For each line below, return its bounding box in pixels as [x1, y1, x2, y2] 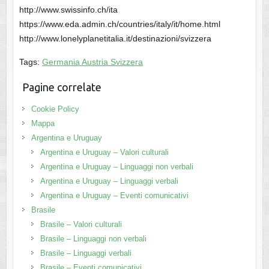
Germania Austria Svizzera [41, 57, 143, 67]
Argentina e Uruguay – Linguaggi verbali [40, 177, 178, 186]
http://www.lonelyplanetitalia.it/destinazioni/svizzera [19, 34, 211, 44]
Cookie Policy [31, 104, 79, 114]
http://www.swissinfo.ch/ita [19, 5, 118, 15]
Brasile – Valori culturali [40, 220, 122, 229]
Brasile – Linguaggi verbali [40, 249, 131, 258]
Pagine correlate [22, 81, 101, 94]
